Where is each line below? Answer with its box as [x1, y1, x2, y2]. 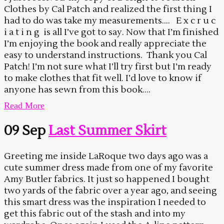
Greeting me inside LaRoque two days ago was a [4, 150, 208, 162]
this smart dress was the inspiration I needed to [4, 196, 206, 208]
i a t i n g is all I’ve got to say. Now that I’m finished [4, 26, 218, 38]
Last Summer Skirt [48, 122, 166, 140]
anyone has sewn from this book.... [4, 83, 150, 95]
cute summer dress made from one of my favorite [4, 162, 213, 174]
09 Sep [4, 122, 45, 140]
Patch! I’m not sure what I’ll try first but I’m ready [4, 60, 211, 72]
